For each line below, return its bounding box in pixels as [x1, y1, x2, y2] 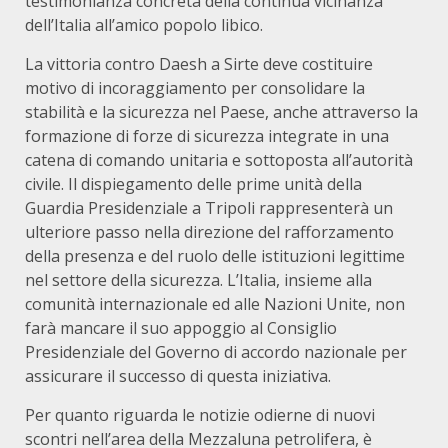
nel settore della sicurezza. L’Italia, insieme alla [25, 269, 372, 291]
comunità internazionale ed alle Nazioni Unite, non [25, 293, 405, 315]
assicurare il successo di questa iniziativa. [25, 365, 331, 387]
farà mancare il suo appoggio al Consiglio [25, 317, 337, 339]
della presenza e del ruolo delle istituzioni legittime [25, 245, 405, 267]
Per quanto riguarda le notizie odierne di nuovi [25, 404, 375, 426]
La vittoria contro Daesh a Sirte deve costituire [25, 53, 373, 75]
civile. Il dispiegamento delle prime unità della [25, 173, 362, 195]
